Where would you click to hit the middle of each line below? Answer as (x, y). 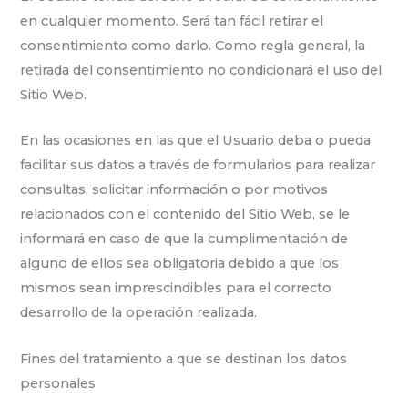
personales (58, 383)
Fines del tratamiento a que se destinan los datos (184, 358)
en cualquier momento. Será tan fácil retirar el (172, 21)
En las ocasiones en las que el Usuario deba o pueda (196, 141)
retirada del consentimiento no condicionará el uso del (201, 71)
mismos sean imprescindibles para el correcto (176, 288)
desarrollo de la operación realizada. (139, 313)
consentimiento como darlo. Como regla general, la (193, 46)
